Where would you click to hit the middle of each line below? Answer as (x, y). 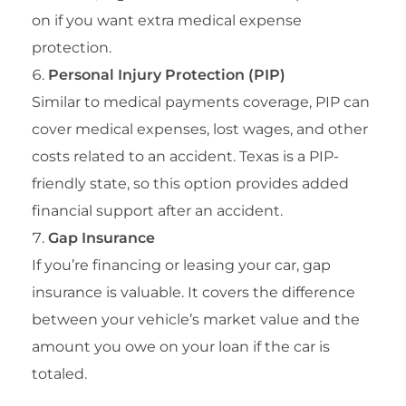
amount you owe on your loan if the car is (181, 346)
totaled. (59, 373)
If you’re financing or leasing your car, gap (181, 265)
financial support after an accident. (157, 210)
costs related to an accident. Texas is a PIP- (185, 156)
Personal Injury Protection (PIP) (167, 74)
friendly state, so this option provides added (190, 183)
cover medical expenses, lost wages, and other (200, 129)
